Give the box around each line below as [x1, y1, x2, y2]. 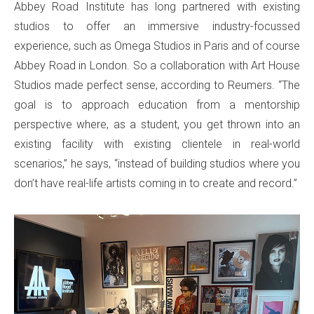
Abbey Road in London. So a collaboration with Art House [14, 59, 300, 73]
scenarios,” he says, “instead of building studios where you [14, 157, 300, 171]
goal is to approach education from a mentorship [14, 98, 300, 112]
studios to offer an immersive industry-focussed [14, 20, 300, 34]
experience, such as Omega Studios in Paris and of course [14, 39, 300, 53]
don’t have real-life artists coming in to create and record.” [14, 177, 297, 191]
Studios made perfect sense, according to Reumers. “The [14, 78, 300, 93]
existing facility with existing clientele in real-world [14, 137, 300, 151]
